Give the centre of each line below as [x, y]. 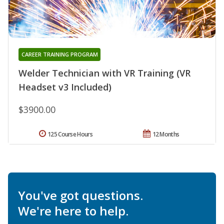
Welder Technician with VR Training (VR [104, 73]
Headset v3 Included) [65, 87]
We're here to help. [73, 210]
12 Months [166, 134]
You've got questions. [80, 195]
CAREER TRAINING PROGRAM [59, 54]
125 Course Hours [70, 134]
